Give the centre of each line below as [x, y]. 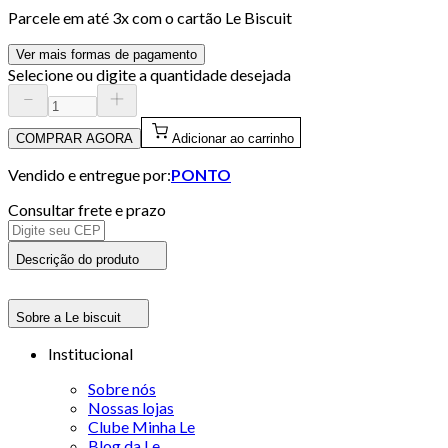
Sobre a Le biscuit [68, 317]
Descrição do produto [77, 259]
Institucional [90, 353]
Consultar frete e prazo [87, 209]
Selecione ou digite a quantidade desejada [149, 74]
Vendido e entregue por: [89, 174]
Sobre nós [122, 388]
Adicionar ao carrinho [233, 138]
